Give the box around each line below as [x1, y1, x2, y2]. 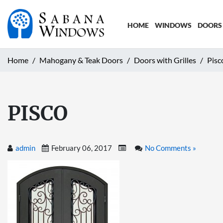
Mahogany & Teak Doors [39, 55, 123, 65]
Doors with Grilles [134, 55, 196, 65]
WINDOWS [154, 21, 192, 29]
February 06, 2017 [51, 143, 112, 152]
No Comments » [145, 143, 196, 152]
